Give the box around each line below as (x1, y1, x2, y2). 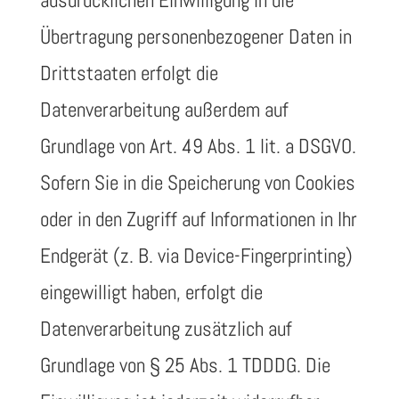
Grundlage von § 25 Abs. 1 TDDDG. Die (39, 352, 330, 379)
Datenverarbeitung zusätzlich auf (39, 315, 292, 342)
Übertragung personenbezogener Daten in (39, 23, 352, 50)
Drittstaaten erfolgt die (39, 60, 218, 86)
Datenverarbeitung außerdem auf (39, 96, 289, 123)
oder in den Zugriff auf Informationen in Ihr (39, 206, 357, 232)
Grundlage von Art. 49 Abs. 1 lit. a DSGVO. (39, 133, 356, 159)
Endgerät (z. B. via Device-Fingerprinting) (39, 242, 353, 269)
